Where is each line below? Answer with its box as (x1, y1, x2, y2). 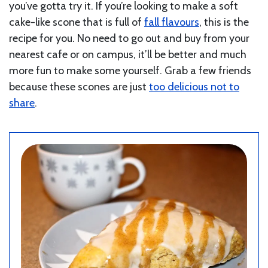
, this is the (199, 15, 249, 29)
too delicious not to (149, 80, 239, 93)
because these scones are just (9, 80, 149, 93)
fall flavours (144, 15, 199, 29)
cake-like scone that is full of (9, 15, 144, 29)
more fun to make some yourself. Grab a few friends (9, 63, 251, 77)
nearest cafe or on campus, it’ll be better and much (9, 47, 246, 61)
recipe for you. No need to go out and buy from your (9, 31, 249, 45)
